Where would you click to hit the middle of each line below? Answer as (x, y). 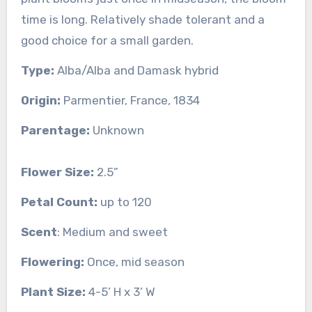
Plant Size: (53, 291)
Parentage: (55, 130)
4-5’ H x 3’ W (120, 291)
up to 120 (124, 202)
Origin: (40, 100)
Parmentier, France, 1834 (130, 100)
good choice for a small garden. (107, 40)
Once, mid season (134, 262)
